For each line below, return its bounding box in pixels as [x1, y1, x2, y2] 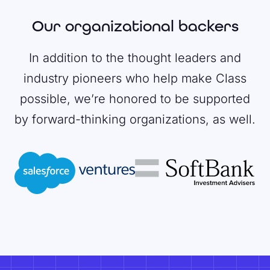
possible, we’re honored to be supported [20, 92, 250, 106]
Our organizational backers [31, 17, 239, 35]
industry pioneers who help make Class [24, 71, 246, 86]
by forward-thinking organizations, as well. [14, 112, 256, 127]
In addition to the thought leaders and [29, 51, 241, 65]
